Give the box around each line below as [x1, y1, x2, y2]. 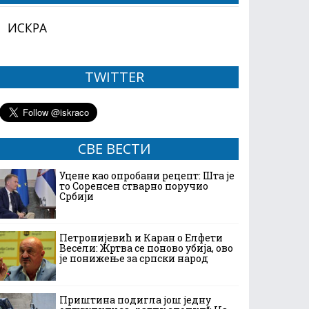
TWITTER [85, 68, 144, 86]
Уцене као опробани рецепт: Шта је [59, 169, 235, 182]
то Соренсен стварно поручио [59, 179, 208, 192]
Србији [59, 190, 94, 203]
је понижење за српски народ [59, 252, 208, 265]
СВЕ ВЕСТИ [78, 139, 151, 158]
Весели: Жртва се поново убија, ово [59, 241, 233, 255]
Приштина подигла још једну [59, 293, 211, 306]
